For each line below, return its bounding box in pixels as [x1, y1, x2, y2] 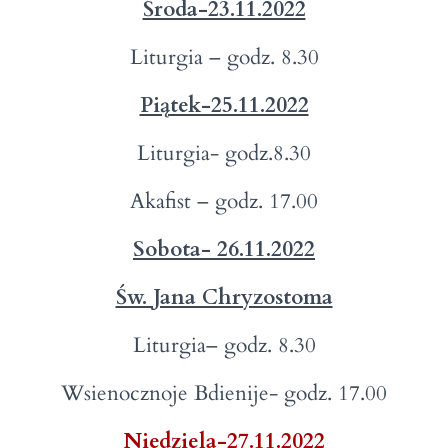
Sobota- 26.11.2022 [133, 235, 315, 264]
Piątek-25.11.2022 [139, 91, 309, 120]
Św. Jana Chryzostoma [115, 283, 333, 312]
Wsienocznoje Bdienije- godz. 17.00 [61, 379, 387, 408]
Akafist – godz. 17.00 [130, 187, 318, 216]
